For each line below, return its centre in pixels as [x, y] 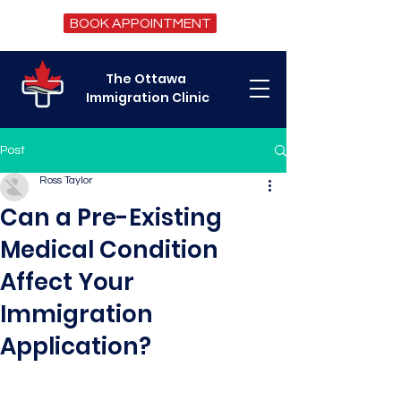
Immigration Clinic [147, 98]
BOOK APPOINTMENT [140, 23]
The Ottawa [147, 79]
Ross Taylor [66, 180]
